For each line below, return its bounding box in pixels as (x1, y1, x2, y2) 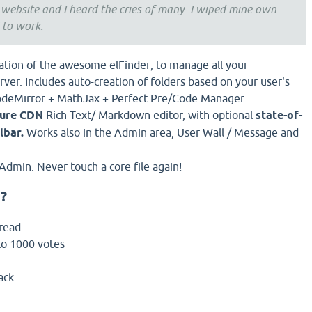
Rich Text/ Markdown (46, 108, 150, 121)
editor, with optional (150, 108, 256, 121)
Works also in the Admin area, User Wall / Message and (24, 125, 299, 139)
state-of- (256, 108, 302, 122)
